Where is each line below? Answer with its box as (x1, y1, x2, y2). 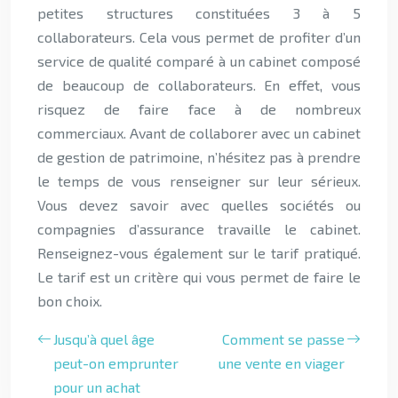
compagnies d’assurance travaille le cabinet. (37, 220, 361, 237)
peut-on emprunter (53, 354, 179, 371)
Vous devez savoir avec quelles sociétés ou (37, 196, 361, 213)
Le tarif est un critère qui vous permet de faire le (37, 268, 361, 285)
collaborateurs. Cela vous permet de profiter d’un (37, 28, 361, 45)
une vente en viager (219, 354, 345, 371)
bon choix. (37, 292, 102, 309)
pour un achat (53, 378, 140, 395)
